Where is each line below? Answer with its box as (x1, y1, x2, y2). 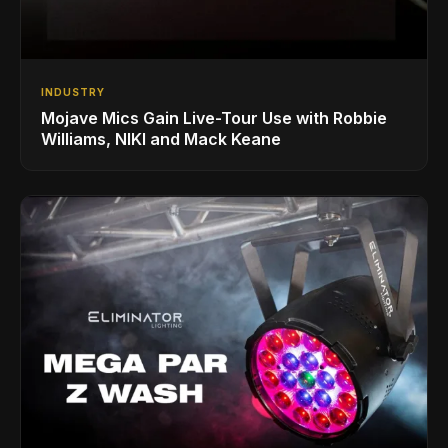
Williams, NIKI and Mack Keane (41, 128, 281, 149)
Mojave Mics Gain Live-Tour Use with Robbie (41, 107, 388, 128)
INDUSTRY (41, 85, 105, 98)
